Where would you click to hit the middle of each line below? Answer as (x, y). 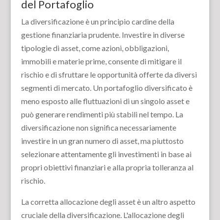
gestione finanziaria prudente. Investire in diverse (103, 35)
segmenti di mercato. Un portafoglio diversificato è (107, 88)
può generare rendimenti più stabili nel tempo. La (102, 114)
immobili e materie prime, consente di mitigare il (101, 61)
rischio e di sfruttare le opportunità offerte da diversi (109, 74)
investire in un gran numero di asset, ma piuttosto (102, 141)
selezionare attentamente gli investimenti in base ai (106, 154)
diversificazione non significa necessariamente (98, 127)
